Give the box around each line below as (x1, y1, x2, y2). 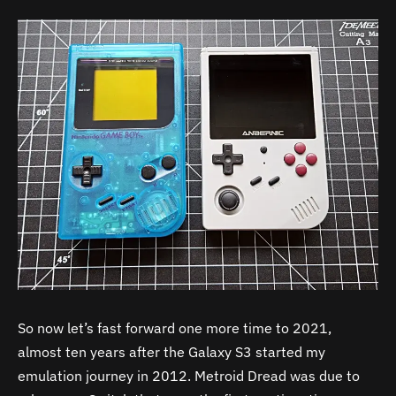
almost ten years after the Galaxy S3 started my (18, 343, 325, 362)
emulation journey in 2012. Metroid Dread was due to (18, 367, 360, 385)
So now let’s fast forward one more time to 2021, (18, 319, 331, 338)
